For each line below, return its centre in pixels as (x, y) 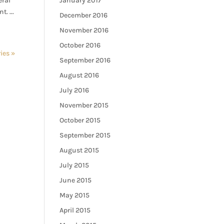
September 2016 (85, 60)
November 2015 (84, 105)
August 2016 (79, 75)
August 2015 (79, 150)
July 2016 (74, 90)
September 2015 (85, 135)
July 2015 (74, 165)
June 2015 (76, 180)
